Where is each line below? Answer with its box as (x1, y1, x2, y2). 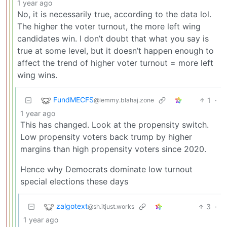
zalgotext (56, 202, 88, 211)
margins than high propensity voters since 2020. (20, 144, 206, 155)
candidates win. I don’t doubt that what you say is (17, 33, 209, 44)
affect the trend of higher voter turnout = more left (17, 58, 213, 68)
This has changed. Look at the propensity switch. (20, 120, 209, 130)
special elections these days (20, 176, 128, 187)
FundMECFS (53, 95, 94, 104)
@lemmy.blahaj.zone (94, 96, 154, 104)
